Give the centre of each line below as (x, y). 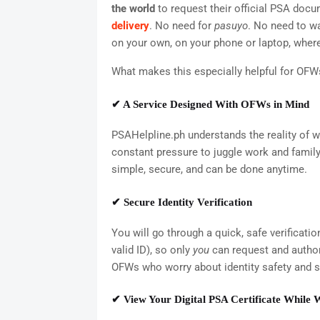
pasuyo (231, 26)
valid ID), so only (152, 250)
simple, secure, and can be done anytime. (209, 170)
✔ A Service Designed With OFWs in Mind (210, 105)
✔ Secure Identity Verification (181, 202)
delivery (130, 26)
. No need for (181, 26)
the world (133, 9)
